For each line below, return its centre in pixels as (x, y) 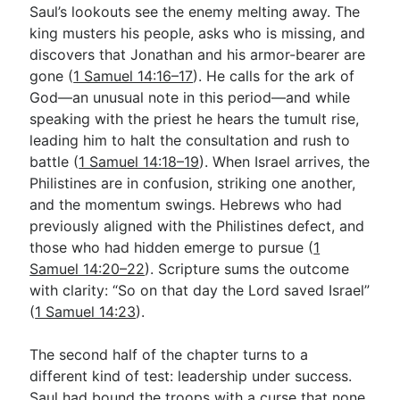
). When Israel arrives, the (285, 161)
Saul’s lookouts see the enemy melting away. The (195, 11)
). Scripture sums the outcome (247, 268)
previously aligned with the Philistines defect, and (197, 225)
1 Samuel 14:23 (86, 311)
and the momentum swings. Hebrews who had (186, 204)
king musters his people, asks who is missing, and (198, 33)
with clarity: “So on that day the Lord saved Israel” (200, 290)
